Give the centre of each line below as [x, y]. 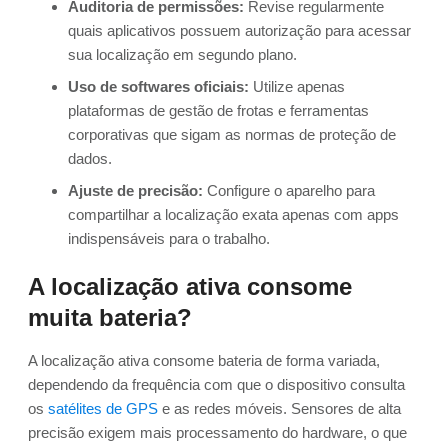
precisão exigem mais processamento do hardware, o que [217, 433]
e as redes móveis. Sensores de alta [279, 409]
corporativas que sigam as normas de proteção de [232, 135]
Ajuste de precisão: [135, 191]
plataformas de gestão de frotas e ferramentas [218, 111]
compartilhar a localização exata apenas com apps [233, 215]
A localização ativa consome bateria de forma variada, [204, 361]
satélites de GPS [103, 409]
